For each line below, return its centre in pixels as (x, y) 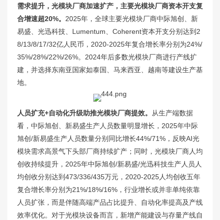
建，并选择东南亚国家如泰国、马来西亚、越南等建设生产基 (110, 69)
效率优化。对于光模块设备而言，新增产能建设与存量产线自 (110, 215)
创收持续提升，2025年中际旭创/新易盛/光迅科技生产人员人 (110, 164)
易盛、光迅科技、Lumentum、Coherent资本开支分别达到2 (109, 31)
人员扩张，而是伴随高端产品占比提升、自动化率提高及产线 (110, 202)
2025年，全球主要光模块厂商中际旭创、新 (132, 18)
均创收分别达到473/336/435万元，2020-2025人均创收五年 (109, 177)
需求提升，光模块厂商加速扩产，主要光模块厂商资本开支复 (110, 6)
